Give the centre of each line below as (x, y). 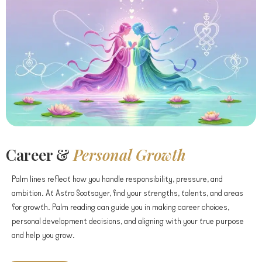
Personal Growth (130, 154)
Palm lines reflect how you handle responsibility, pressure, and (117, 179)
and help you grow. (43, 235)
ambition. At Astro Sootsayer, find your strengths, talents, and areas (127, 193)
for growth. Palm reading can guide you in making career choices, (120, 207)
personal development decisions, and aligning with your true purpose (128, 221)
